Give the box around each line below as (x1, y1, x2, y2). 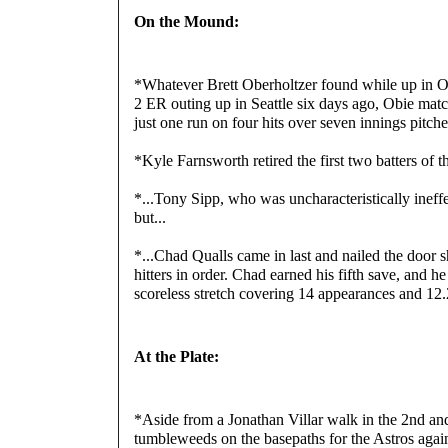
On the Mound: (134, 12, 239, 30)
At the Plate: (134, 347, 219, 365)
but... (134, 208, 166, 226)
